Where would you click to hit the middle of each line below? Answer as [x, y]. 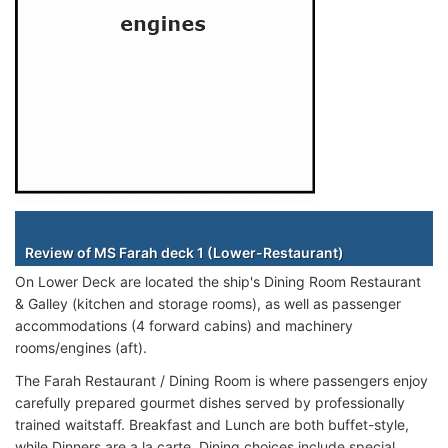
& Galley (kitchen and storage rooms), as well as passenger [208, 303]
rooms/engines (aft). [81, 347]
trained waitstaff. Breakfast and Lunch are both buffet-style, [212, 424]
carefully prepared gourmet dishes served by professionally [210, 402]
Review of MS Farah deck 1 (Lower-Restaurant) [184, 252]
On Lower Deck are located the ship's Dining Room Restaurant [218, 281]
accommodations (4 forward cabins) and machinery [184, 325]
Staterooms [231, 224]
